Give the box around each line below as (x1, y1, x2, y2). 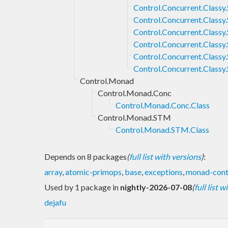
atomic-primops (65, 166, 122, 177)
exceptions (145, 166, 183, 177)
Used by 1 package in (44, 182, 120, 192)
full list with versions (129, 151, 201, 161)
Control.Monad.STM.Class (116, 124, 209, 134)
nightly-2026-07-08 (120, 182, 192, 192)
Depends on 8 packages (44, 151, 127, 161)
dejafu (44, 197, 66, 207)
